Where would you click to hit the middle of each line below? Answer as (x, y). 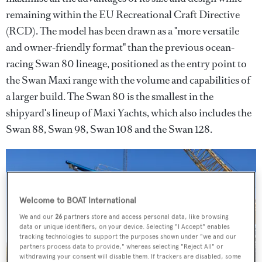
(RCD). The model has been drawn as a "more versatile (123, 31)
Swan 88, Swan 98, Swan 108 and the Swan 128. (109, 129)
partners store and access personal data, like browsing (146, 217)
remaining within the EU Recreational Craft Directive (123, 14)
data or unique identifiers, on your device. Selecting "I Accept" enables (125, 227)
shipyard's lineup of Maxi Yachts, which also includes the (129, 113)
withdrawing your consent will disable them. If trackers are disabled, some (130, 256)
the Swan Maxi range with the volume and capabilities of (128, 80)
